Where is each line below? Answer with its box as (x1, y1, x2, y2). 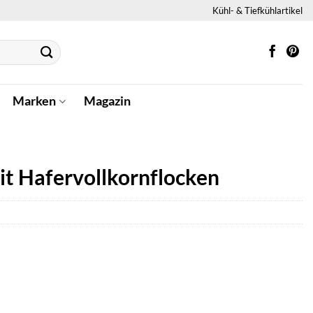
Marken (13, 94, 57, 108)
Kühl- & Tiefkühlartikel (212, 4, 303, 16)
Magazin (83, 94, 131, 108)
